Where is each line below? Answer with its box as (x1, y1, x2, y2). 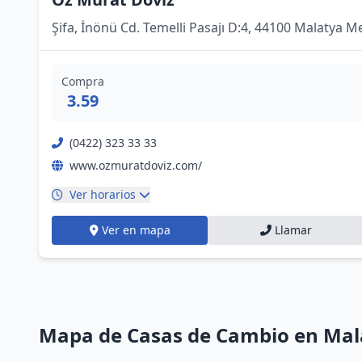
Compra (61, 74, 104, 89)
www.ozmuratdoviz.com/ (69, 158, 202, 173)
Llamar (274, 222, 312, 238)
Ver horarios (69, 187, 136, 202)
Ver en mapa (101, 222, 170, 238)
